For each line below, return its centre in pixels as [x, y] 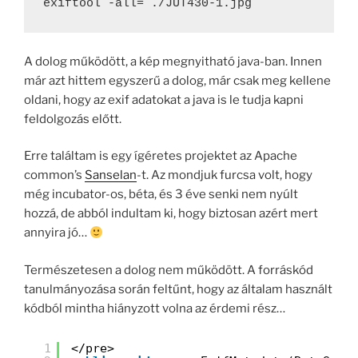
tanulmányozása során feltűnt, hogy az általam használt [178, 289]
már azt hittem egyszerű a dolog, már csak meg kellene [177, 80]
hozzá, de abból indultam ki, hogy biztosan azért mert [171, 214]
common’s [54, 175]
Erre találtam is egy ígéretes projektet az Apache [161, 156]
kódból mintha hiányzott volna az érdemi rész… [155, 308]
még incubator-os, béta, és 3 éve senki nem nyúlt [161, 195]
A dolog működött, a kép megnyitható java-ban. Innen [173, 61]
